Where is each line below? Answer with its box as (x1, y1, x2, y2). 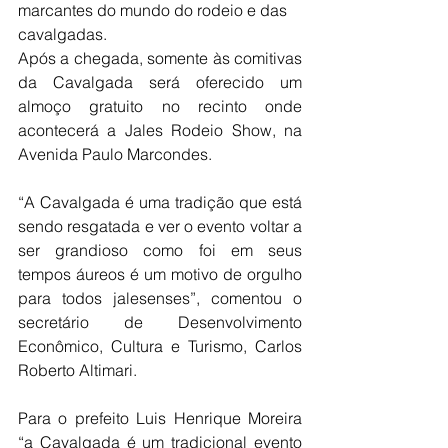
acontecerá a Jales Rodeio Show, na (18, 120, 302, 140)
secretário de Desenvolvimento (18, 312, 302, 332)
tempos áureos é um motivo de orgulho (18, 264, 302, 284)
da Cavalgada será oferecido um (18, 72, 302, 92)
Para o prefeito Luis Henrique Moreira (18, 408, 302, 428)
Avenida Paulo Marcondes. (18, 144, 212, 164)
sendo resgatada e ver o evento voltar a (18, 216, 302, 236)
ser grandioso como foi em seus (18, 240, 302, 260)
